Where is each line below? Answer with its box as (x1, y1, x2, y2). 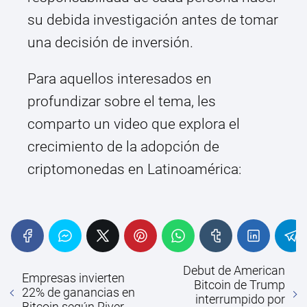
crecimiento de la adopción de (27, 138, 219, 156)
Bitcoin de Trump (194, 278, 285, 293)
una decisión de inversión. (27, 34, 193, 51)
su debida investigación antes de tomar (27, 12, 278, 29)
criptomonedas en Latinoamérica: (27, 161, 241, 178)
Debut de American (183, 263, 285, 278)
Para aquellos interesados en (27, 71, 212, 88)
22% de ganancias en (22, 284, 135, 299)
